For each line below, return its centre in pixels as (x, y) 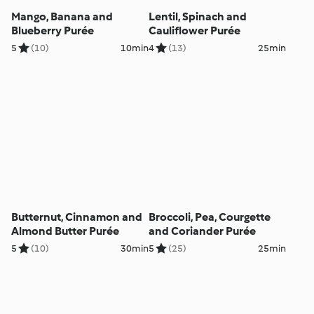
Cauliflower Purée (194, 30)
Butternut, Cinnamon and (77, 217)
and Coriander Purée (202, 231)
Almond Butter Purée (66, 231)
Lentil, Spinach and (197, 16)
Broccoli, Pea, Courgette (209, 217)
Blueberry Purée (53, 30)
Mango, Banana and (62, 16)
